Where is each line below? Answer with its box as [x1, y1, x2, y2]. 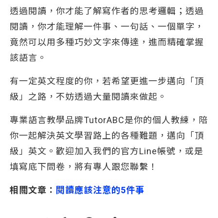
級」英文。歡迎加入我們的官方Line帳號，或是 [10, 146, 203, 156]
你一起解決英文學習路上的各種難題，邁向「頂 [10, 130, 204, 141]
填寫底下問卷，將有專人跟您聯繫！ [10, 162, 158, 172]
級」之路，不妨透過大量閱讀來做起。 [10, 91, 167, 102]
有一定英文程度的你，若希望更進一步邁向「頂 [10, 76, 204, 86]
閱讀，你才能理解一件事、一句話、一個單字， [10, 21, 204, 32]
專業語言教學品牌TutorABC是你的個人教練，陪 [10, 115, 208, 125]
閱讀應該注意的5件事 [56, 185, 145, 195]
